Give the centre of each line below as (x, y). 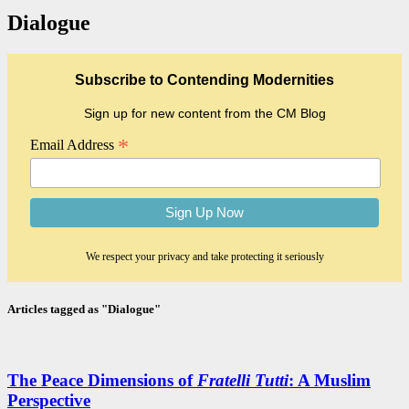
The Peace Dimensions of (102, 381)
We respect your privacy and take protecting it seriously (204, 257)
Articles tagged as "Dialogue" (84, 309)
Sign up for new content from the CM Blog (204, 113)
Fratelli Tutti (243, 381)
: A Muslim (330, 381)
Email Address (74, 144)
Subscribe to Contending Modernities (204, 79)
